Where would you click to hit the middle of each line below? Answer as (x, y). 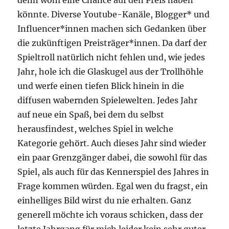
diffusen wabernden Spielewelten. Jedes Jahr (108, 100)
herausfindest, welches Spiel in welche (96, 129)
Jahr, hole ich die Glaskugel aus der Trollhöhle (111, 71)
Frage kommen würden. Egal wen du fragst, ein (113, 186)
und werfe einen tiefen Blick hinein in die (101, 86)
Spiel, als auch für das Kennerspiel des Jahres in (113, 171)
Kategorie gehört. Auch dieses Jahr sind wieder (112, 143)
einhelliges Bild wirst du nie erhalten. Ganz (105, 200)
